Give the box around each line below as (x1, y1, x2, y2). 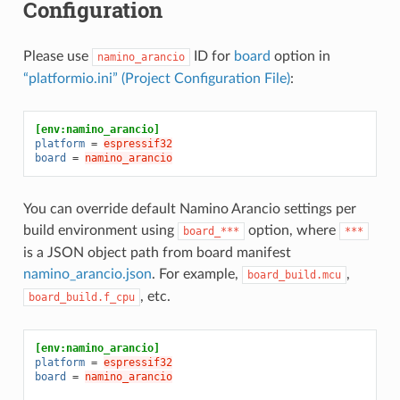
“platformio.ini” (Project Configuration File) (22, 71, 290, 86)
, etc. (139, 288, 171, 304)
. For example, (151, 266, 242, 281)
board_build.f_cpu (28, 290, 135, 304)
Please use (22, 48, 92, 63)
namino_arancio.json (22, 266, 152, 281)
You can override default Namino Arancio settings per (22, 201, 356, 216)
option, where (244, 222, 339, 237)
